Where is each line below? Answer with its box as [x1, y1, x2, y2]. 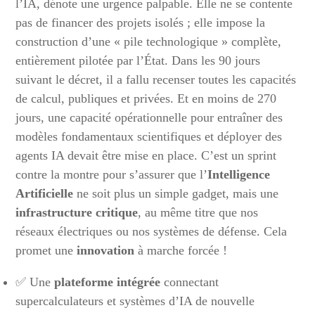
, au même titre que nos [138, 205, 259, 219]
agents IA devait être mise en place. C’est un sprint [15, 148, 277, 162]
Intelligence [207, 167, 271, 181]
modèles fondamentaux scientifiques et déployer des [15, 129, 283, 143]
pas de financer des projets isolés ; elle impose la [15, 15, 266, 30]
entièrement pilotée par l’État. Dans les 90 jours [15, 53, 261, 67]
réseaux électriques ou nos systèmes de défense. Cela [15, 224, 288, 238]
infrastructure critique [15, 205, 139, 219]
